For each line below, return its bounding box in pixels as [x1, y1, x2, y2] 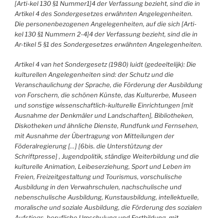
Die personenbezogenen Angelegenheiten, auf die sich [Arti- [15, 20, 197, 28]
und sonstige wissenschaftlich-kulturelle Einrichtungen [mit [15, 101, 193, 109]
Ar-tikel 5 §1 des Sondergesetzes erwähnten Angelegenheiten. [15, 40, 202, 49]
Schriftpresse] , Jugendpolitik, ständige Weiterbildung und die [15, 152, 199, 160]
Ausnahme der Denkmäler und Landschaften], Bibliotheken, [15, 111, 194, 119]
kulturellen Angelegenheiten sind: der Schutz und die [15, 70, 174, 78]
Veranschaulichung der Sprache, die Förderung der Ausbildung [15, 80, 202, 89]
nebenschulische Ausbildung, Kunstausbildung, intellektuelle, [15, 193, 199, 201]
